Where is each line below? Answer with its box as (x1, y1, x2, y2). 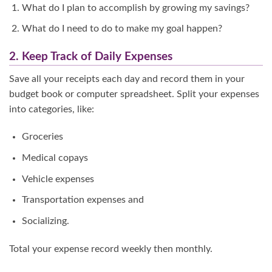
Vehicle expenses (21, 174, 94, 184)
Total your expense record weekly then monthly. (9, 243, 212, 254)
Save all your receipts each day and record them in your (9, 73, 245, 84)
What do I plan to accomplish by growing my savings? (21, 2, 250, 13)
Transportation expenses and (21, 195, 144, 205)
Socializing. (21, 216, 69, 226)
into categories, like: (9, 104, 94, 114)
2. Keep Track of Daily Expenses (9, 51, 172, 63)
